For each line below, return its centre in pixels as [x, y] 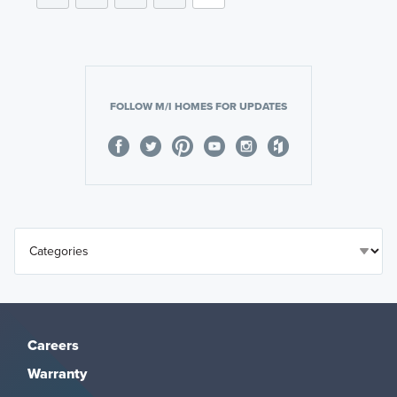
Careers [53, 345]
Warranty [57, 374]
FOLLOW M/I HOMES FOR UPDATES [198, 106]
